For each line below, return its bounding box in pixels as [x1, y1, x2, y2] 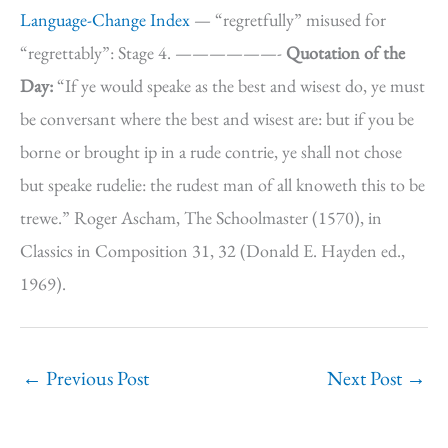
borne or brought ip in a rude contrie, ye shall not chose [20, 140, 402, 163]
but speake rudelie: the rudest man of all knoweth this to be [20, 173, 425, 196]
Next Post [327, 365, 406, 391]
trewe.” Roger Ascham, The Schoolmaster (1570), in [20, 206, 382, 229]
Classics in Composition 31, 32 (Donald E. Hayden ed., [20, 239, 405, 262]
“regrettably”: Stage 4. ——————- [20, 41, 286, 64]
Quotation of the [286, 41, 405, 64]
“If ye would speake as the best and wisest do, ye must [57, 74, 425, 97]
